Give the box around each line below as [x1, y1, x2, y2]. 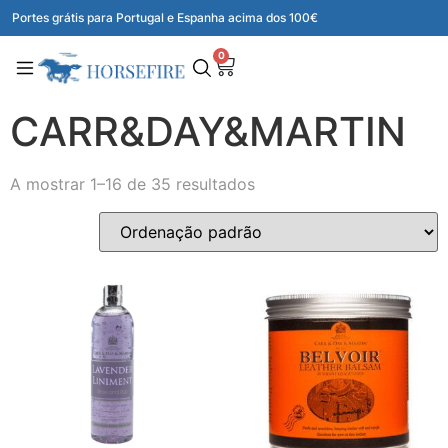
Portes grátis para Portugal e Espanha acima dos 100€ [12, 10, 318, 25]
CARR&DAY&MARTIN [10, 106, 406, 156]
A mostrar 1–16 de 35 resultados [10, 173, 255, 194]
